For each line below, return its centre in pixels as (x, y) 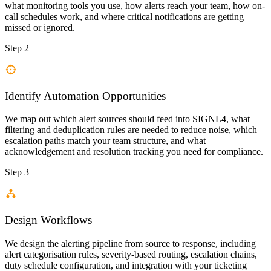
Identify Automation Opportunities (85, 96)
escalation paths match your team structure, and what (105, 141)
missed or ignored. (40, 28)
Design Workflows (48, 220)
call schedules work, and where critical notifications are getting (124, 17)
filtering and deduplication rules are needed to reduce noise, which (131, 130)
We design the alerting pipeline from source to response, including (130, 243)
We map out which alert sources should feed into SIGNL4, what (127, 119)
